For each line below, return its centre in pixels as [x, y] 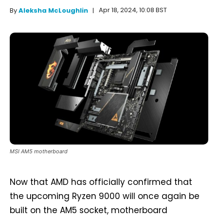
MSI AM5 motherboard [39, 151]
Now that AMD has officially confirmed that [101, 182]
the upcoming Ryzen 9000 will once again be [105, 196]
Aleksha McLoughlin [53, 11]
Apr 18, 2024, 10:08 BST [133, 10]
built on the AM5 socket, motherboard [89, 210]
